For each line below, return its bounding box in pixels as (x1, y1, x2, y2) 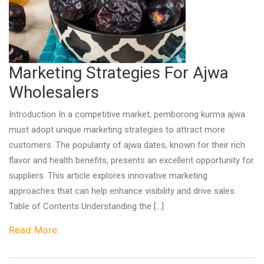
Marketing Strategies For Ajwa (9, 62, 229, 82)
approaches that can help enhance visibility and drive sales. (9, 185, 236, 196)
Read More (9, 223, 57, 236)
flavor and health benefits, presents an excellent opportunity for (9, 154, 254, 166)
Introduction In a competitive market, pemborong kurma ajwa (9, 108, 245, 120)
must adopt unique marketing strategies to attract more (9, 124, 225, 135)
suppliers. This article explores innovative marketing (9, 170, 207, 181)
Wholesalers (9, 82, 99, 102)
